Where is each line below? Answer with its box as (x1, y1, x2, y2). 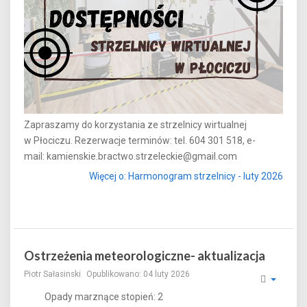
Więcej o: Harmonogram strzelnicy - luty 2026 (89, 171, 283, 182)
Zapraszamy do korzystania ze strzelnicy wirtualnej (24, 119, 247, 130)
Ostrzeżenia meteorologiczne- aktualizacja (24, 247, 265, 263)
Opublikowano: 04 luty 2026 (86, 269, 190, 279)
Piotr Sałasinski (24, 269, 81, 279)
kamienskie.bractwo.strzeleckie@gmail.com (47, 150, 237, 162)
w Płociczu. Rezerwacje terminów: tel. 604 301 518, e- (24, 134, 256, 146)
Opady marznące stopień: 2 (45, 291, 163, 302)
